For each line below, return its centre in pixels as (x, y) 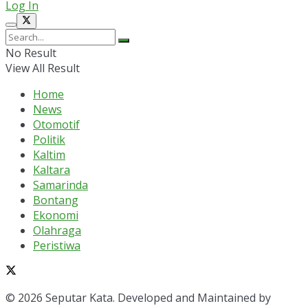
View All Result (43, 68)
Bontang (56, 200)
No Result (31, 53)
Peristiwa (57, 245)
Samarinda (60, 185)
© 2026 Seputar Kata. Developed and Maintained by (138, 297)
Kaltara (52, 169)
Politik (49, 139)
